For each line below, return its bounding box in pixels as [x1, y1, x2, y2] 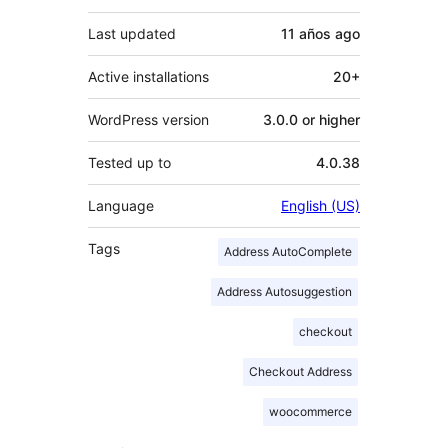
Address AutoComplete [224, 243, 352, 259]
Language [88, 196, 154, 214]
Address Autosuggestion [217, 283, 352, 299]
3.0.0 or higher [263, 110, 360, 128]
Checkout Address [249, 363, 352, 379]
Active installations [88, 67, 209, 85]
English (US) [281, 196, 360, 214]
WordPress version [88, 110, 209, 128]
